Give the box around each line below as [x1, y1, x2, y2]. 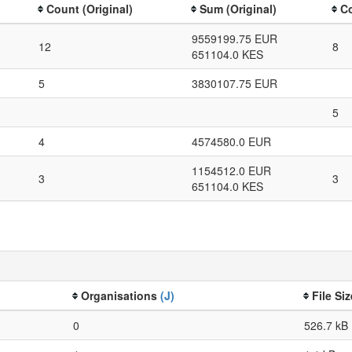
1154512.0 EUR [192, 162, 271, 178]
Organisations [81, 287, 160, 303]
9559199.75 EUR [192, 30, 277, 46]
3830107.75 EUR [192, 75, 277, 91]
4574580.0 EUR [192, 133, 271, 149]
